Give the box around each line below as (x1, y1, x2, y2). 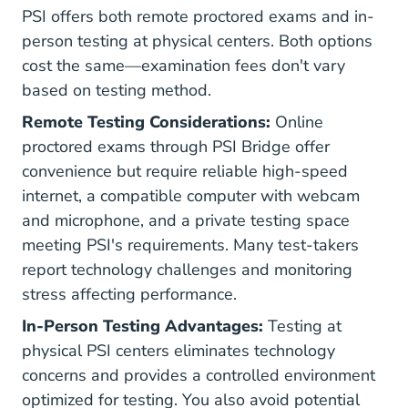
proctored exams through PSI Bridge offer (22, 136, 330, 158)
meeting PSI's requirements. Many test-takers (22, 234, 359, 256)
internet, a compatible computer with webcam (22, 185, 360, 207)
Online (270, 111, 323, 133)
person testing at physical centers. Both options (22, 30, 372, 52)
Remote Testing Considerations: (22, 111, 270, 133)
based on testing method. (22, 79, 211, 101)
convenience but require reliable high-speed (22, 160, 348, 182)
